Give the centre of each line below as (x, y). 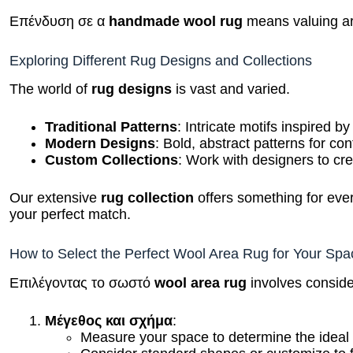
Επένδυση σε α (59, 19)
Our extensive (56, 197)
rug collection (148, 197)
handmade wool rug (176, 19)
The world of (51, 88)
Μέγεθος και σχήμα (109, 319)
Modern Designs (100, 142)
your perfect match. (71, 213)
